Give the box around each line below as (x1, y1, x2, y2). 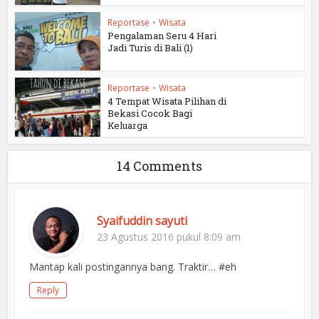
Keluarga (108, 119, 148, 132)
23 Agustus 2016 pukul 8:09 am (97, 230, 241, 244)
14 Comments (117, 157, 202, 175)
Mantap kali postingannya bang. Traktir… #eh (29, 260, 237, 274)
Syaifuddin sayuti (97, 213, 188, 229)
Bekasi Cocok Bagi (108, 107, 193, 120)
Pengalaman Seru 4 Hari (108, 28, 217, 42)
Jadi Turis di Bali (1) (108, 41, 194, 54)
